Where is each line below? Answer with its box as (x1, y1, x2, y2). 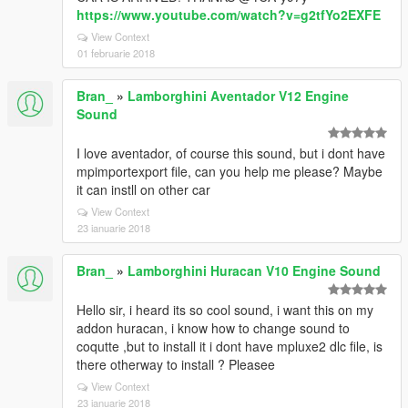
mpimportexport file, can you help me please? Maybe (76, 162, 382, 180)
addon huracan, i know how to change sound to (76, 319, 350, 337)
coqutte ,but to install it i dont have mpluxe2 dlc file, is (76, 337, 382, 355)
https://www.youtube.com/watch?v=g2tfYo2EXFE (76, 5, 381, 24)
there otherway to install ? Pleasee (76, 355, 275, 373)
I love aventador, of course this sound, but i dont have (76, 144, 385, 162)
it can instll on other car (76, 180, 210, 199)
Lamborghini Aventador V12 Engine (127, 87, 349, 105)
